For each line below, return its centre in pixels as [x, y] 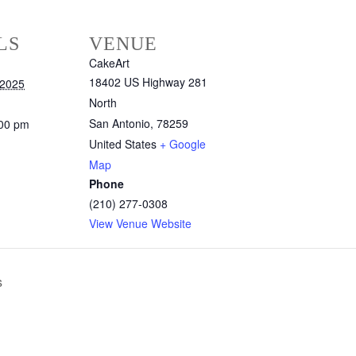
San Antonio [120, 124]
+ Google [183, 144]
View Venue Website [140, 224]
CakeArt [109, 63]
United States [123, 144]
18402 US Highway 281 [148, 82]
